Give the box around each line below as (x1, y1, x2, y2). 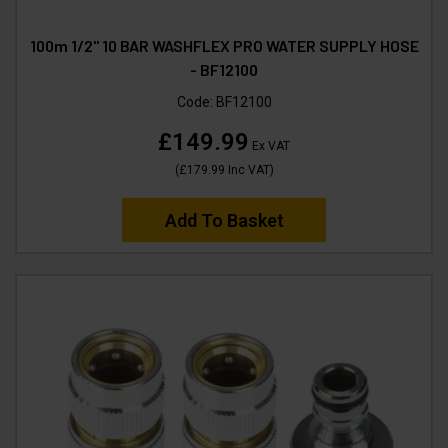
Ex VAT (249, 138, 290, 153)
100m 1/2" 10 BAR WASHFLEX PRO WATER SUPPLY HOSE (29, 35, 419, 55)
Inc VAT (224, 162, 270, 177)
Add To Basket (164, 209, 284, 231)
